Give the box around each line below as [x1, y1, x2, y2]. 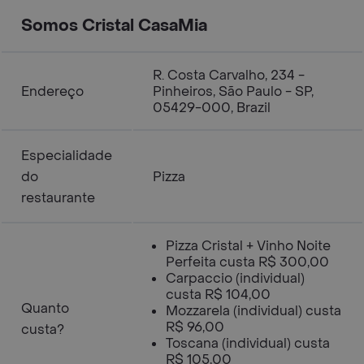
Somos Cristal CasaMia [21, 15, 207, 37]
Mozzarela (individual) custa [166, 302, 341, 319]
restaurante [21, 189, 95, 206]
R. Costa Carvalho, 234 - [153, 67, 305, 84]
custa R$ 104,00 [166, 286, 271, 303]
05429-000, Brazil [153, 99, 271, 116]
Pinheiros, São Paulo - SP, [153, 83, 314, 100]
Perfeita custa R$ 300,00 [166, 253, 329, 271]
